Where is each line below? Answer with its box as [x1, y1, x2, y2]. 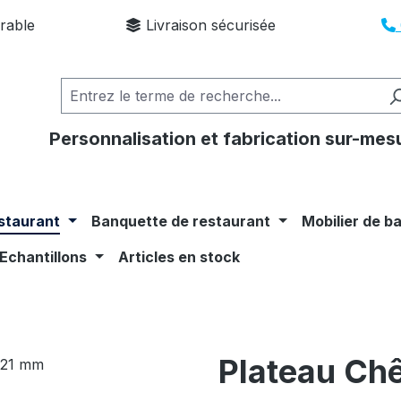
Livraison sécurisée [141, 16, 276, 34]
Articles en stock [118, 247, 241, 266]
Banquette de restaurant [91, 211, 271, 230]
